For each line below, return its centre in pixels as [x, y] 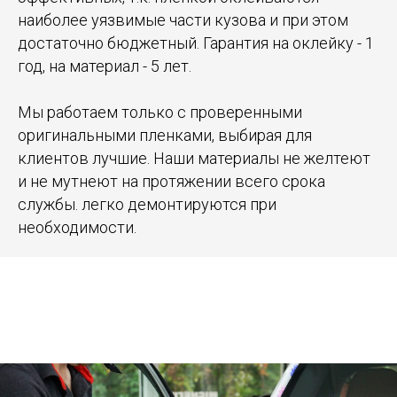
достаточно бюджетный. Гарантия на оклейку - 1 [196, 43]
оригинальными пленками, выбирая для [165, 135]
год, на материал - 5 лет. [105, 66]
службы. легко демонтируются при [147, 204]
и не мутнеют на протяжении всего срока [171, 181]
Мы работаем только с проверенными [160, 112]
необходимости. [77, 227]
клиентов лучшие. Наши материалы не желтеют [194, 158]
